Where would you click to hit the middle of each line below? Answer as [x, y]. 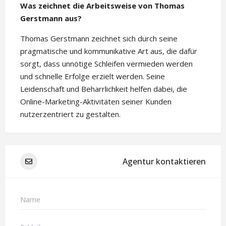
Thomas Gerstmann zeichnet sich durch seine [99, 38]
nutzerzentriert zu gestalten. [70, 114]
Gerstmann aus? [51, 18]
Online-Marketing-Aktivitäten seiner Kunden [96, 101]
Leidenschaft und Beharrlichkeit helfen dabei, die [104, 89]
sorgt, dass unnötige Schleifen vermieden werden [106, 64]
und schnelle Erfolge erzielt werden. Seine [93, 76]
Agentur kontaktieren [164, 161]
